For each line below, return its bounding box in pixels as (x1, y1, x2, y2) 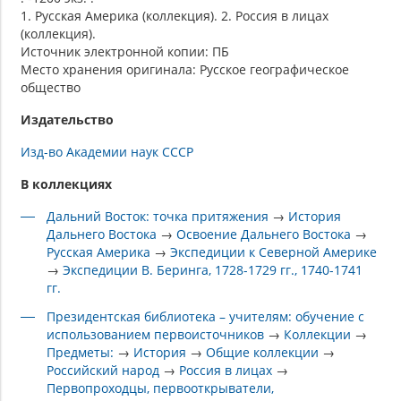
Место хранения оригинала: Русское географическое (21, 60, 349, 78)
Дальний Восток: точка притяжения (47, 207, 269, 225)
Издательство (21, 110, 114, 128)
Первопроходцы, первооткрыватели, (47, 379, 275, 397)
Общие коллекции (206, 343, 320, 361)
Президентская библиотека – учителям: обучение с (47, 307, 365, 325)
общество (21, 78, 81, 96)
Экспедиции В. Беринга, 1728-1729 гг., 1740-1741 (63, 260, 363, 278)
